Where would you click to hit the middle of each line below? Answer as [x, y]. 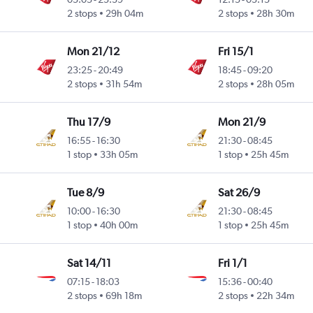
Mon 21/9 [241, 122]
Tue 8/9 [86, 193]
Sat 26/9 [239, 193]
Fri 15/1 [235, 52]
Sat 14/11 [89, 263]
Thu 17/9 [89, 122]
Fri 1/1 [232, 263]
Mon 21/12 [94, 52]
